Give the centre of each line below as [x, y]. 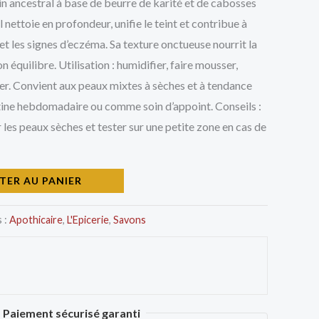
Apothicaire [36, 219]
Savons [130, 219]
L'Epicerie [88, 219]
